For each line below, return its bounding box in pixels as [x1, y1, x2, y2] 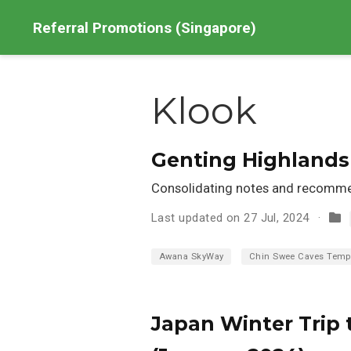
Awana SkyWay [159, 251, 224, 262]
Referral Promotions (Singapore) [33, 18, 256, 37]
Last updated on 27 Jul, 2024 [151, 210, 309, 225]
